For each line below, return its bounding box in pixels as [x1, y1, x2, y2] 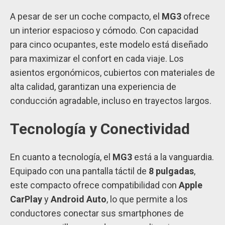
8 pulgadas [149, 166, 194, 177]
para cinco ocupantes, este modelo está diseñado [10, 39, 208, 50]
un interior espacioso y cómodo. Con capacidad [10, 25, 198, 36]
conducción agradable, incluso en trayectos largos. [10, 95, 211, 106]
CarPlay [10, 194, 42, 205]
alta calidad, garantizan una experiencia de [10, 81, 176, 92]
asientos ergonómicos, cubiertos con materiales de [10, 67, 215, 78]
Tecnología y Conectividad [10, 120, 190, 138]
